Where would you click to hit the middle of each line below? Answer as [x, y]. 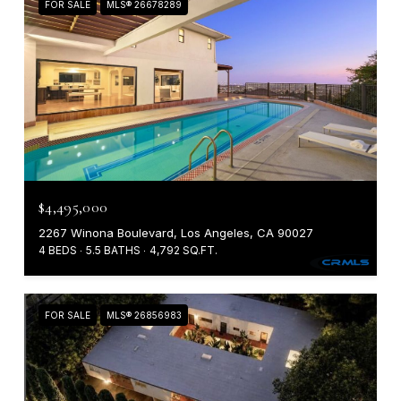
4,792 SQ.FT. [183, 251]
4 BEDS [58, 251]
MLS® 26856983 [144, 316]
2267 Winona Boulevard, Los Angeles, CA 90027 [176, 233]
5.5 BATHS [113, 251]
